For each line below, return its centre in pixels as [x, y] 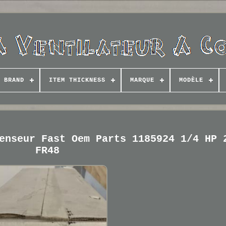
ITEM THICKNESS [77, 80]
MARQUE [142, 80]
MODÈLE [191, 80]
